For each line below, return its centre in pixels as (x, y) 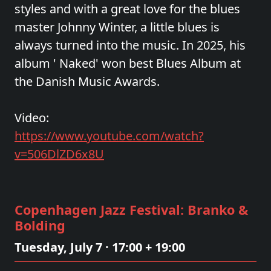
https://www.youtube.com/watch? (109, 136)
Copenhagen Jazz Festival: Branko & (131, 210)
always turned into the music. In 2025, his (130, 45)
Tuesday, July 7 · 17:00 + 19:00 (100, 247)
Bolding (40, 225)
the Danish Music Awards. (87, 81)
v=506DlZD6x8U (59, 154)
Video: (32, 118)
